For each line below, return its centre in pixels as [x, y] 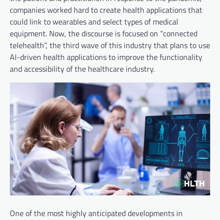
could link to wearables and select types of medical [94, 22]
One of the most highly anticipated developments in [96, 213]
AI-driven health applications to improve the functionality [106, 57]
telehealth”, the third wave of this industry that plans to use [110, 45]
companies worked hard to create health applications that [106, 10]
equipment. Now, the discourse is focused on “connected [104, 34]
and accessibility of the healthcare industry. [82, 69]
